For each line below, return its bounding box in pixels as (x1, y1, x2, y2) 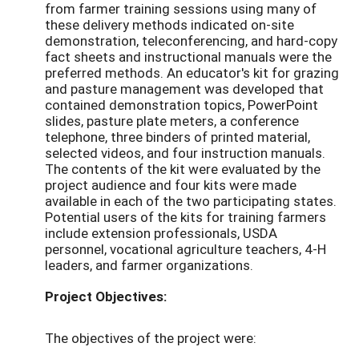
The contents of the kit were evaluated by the (45, 159, 321, 179)
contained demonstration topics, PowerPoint (45, 95, 318, 115)
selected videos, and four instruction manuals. (45, 143, 325, 163)
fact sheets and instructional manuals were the (45, 47, 332, 67)
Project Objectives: (45, 287, 167, 306)
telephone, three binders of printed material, (45, 127, 310, 147)
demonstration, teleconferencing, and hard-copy (45, 31, 337, 50)
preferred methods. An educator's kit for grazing (45, 63, 339, 83)
